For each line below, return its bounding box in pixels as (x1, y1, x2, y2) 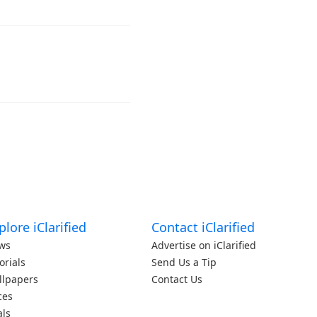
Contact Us (151, 272, 202, 286)
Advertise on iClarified (151, 238, 256, 252)
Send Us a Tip (151, 255, 217, 269)
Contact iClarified (151, 219, 255, 236)
